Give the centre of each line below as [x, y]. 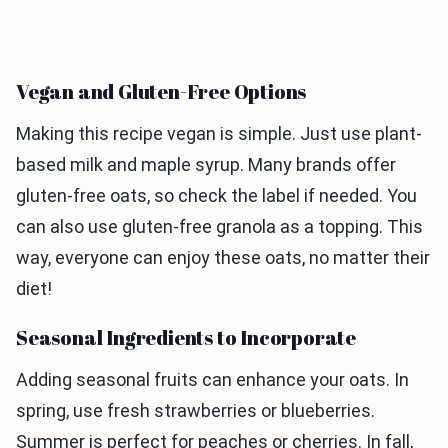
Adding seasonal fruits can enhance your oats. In [212, 380]
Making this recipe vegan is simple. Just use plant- [219, 134]
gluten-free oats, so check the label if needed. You [216, 196]
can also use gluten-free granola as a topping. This [219, 227]
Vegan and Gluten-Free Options [161, 92]
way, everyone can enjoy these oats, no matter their [223, 258]
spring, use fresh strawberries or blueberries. [195, 411]
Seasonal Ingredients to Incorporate [186, 338]
